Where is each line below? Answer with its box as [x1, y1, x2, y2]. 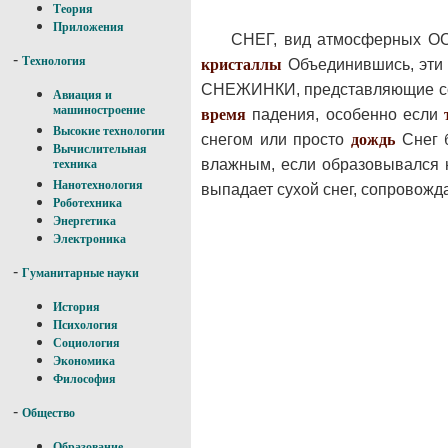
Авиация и [53, 88, 112, 102]
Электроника [53, 232, 126, 246]
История [53, 300, 100, 314]
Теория [53, 2, 93, 16]
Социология [53, 336, 120, 350]
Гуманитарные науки [22, 266, 139, 280]
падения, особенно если [246, 105, 445, 123]
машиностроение [53, 103, 145, 120]
